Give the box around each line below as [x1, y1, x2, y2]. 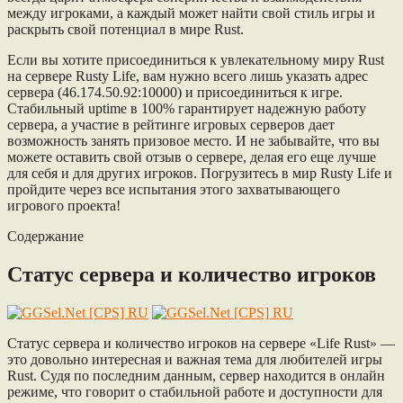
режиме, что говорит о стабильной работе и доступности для [7, 383, 382, 399]
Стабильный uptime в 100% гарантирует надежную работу [7, 100, 366, 116]
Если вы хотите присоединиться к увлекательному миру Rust [7, 51, 384, 67]
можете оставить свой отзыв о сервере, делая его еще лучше [7, 148, 376, 165]
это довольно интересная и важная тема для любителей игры [7, 351, 382, 367]
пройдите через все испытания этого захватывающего [7, 181, 340, 197]
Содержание [7, 228, 84, 244]
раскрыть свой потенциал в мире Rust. [7, 21, 244, 37]
